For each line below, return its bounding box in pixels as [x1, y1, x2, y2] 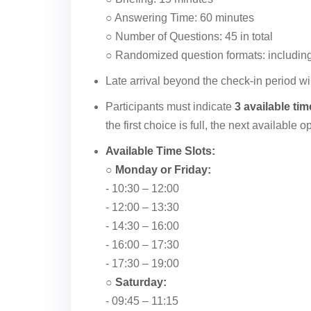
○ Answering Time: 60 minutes [106, 12, 254, 24]
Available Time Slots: [106, 145, 215, 157]
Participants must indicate [106, 101, 235, 112]
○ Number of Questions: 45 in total [106, 31, 273, 42]
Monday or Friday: [115, 164, 211, 176]
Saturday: [115, 276, 167, 288]
